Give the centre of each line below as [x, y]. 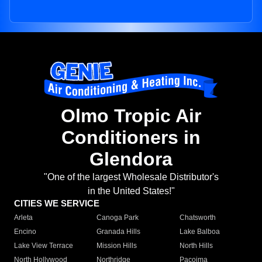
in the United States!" [131, 191]
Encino [25, 232]
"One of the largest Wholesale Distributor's [131, 177]
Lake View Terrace [44, 246]
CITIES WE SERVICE [57, 204]
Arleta [23, 218]
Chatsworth [197, 218]
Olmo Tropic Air [131, 116]
